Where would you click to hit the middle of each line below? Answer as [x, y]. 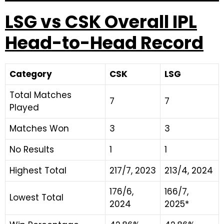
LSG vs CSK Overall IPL [101, 22]
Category [31, 74]
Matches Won [39, 128]
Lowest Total [36, 197]
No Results [32, 149]
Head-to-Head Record [104, 43]
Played [24, 107]
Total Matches [40, 95]
